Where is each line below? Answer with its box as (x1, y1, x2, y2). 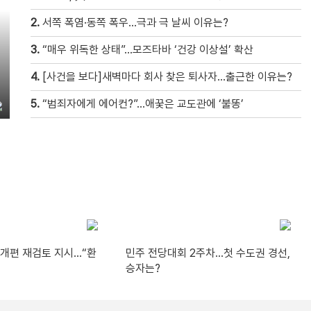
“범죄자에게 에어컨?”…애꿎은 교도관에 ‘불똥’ (42, 97, 244, 110)
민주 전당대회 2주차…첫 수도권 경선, (125, 246, 290, 260)
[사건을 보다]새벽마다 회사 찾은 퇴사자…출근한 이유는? (42, 70, 292, 83)
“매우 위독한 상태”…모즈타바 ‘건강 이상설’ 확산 (42, 43, 253, 56)
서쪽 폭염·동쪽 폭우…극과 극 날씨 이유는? (42, 16, 228, 29)
